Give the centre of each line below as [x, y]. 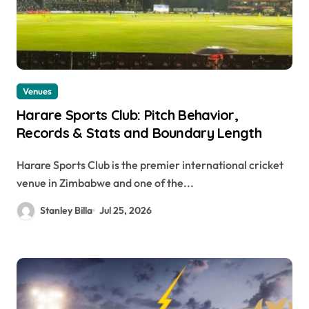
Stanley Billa [66, 210]
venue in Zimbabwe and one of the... [105, 182]
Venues [37, 91]
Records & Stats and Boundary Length [139, 132]
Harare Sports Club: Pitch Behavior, [127, 114]
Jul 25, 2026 [126, 210]
